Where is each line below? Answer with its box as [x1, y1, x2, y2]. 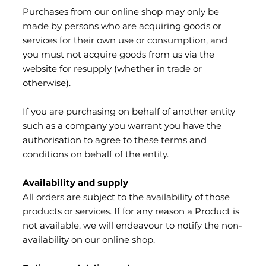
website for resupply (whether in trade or [23, 62, 202, 77]
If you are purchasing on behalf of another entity [23, 104, 235, 120]
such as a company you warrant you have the [23, 119, 221, 134]
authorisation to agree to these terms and [23, 133, 207, 148]
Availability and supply [23, 176, 128, 191]
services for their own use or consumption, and [23, 33, 227, 49]
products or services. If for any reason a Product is [23, 204, 239, 220]
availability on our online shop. [23, 233, 155, 248]
